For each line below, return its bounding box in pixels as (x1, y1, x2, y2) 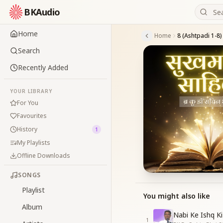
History (17, 125, 37, 133)
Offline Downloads (17, 151, 70, 160)
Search (18, 46, 40, 55)
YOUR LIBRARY (10, 88, 52, 95)
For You (17, 99, 38, 107)
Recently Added (18, 63, 68, 72)
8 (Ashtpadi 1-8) (177, 31, 222, 40)
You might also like (143, 191, 210, 201)
